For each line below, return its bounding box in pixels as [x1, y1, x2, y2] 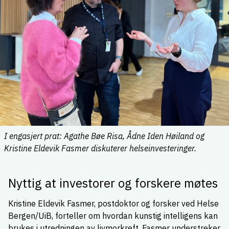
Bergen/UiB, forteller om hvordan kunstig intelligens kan [8, 211, 218, 221]
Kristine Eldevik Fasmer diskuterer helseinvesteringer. [4, 143, 198, 154]
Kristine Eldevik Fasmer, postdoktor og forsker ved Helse [8, 198, 219, 209]
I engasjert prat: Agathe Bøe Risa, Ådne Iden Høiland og [4, 131, 204, 142]
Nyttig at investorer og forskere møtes [8, 175, 218, 192]
